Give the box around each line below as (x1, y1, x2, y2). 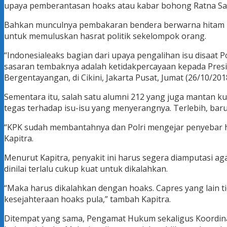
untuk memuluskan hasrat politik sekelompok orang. (4, 30, 208, 42)
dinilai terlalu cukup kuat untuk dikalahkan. (4, 163, 170, 175)
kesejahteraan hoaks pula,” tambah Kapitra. (4, 194, 171, 205)
